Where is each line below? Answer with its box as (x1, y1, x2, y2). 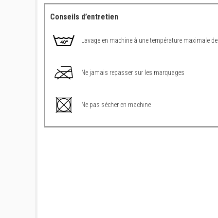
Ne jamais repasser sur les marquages (81, 68, 184, 76)
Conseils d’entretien (50, 12, 118, 21)
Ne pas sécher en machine (81, 100, 151, 109)
